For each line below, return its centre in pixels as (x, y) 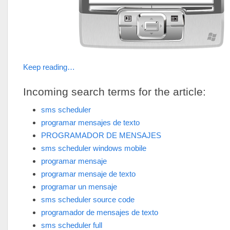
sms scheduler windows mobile (94, 148)
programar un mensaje (79, 187)
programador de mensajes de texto (100, 212)
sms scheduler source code (88, 199)
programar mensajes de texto (90, 122)
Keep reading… (49, 67)
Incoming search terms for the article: (114, 92)
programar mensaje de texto (88, 174)
